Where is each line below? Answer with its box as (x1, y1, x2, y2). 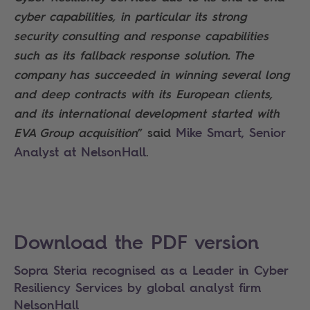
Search (14, 203, 52, 219)
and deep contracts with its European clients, (14, 85, 273, 102)
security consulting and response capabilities (14, 27, 268, 44)
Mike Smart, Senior (176, 123, 285, 141)
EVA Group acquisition (14, 124, 138, 140)
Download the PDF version (14, 228, 259, 255)
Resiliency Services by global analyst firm (14, 278, 261, 296)
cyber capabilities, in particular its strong (14, 8, 246, 24)
